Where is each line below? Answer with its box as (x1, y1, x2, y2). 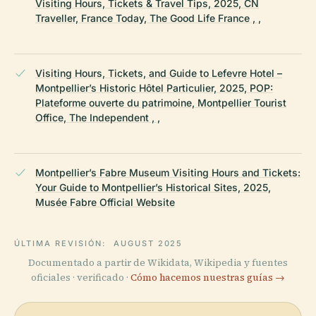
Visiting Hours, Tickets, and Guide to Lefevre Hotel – (35, 67, 282, 80)
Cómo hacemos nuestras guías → (130, 271, 285, 285)
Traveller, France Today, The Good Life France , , (35, 12, 261, 25)
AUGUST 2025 (113, 238, 183, 249)
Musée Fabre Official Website (35, 196, 175, 209)
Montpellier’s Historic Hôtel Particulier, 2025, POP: (35, 82, 273, 95)
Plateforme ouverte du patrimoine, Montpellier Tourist (35, 97, 286, 109)
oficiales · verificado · (31, 271, 130, 285)
